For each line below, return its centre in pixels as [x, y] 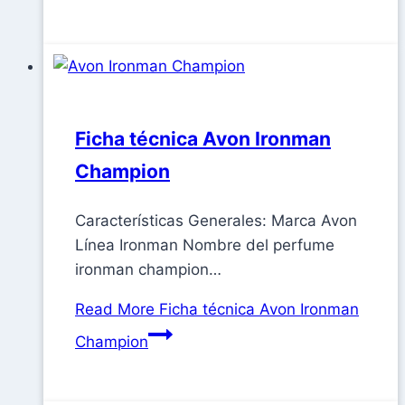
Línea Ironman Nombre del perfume [205, 245]
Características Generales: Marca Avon [216, 221]
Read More [115, 310]
